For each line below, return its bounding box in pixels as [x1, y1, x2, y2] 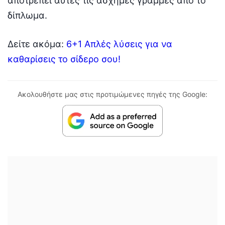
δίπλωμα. [8, 10, 47, 21]
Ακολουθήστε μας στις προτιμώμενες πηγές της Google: [18, 89, 207, 98]
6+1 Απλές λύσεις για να [66, 38, 172, 49]
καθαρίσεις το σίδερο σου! [8, 53, 121, 64]
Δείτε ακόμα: [8, 38, 66, 49]
